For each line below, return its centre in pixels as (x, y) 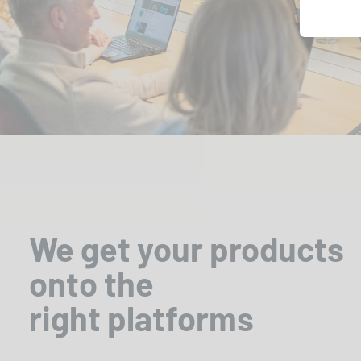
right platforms (141, 317)
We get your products (187, 248)
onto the (91, 282)
